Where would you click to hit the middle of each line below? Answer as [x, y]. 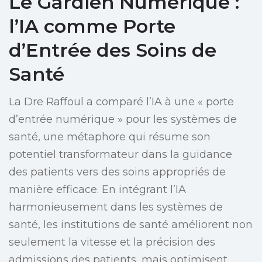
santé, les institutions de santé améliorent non [131, 225]
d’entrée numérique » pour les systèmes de [123, 120]
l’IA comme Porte [92, 26]
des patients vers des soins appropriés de [117, 172]
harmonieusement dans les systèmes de [116, 207]
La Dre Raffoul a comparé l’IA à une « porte [121, 102]
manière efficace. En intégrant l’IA [97, 190]
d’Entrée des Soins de [113, 50]
